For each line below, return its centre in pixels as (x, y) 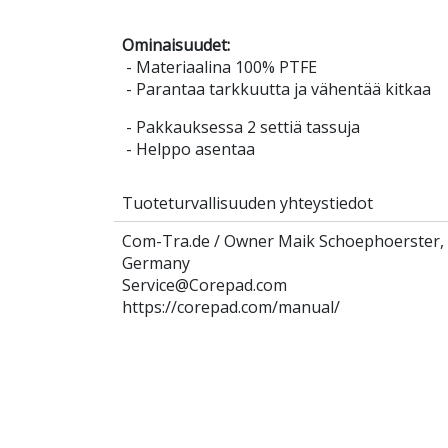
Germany (156, 263)
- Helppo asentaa (188, 149)
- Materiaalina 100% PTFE (219, 67)
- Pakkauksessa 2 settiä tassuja (241, 127)
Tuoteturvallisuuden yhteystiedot (247, 203)
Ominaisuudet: (176, 45)
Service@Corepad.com (204, 285)
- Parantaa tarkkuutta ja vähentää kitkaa (276, 89)
